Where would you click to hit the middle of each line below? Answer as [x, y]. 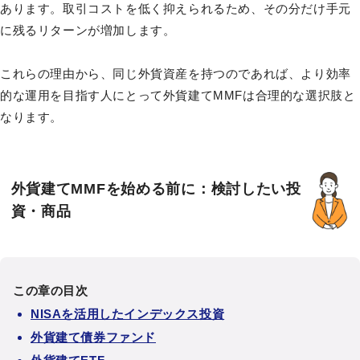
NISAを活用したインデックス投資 [128, 313]
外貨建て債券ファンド [93, 337]
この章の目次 [51, 290]
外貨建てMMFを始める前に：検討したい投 [156, 189]
